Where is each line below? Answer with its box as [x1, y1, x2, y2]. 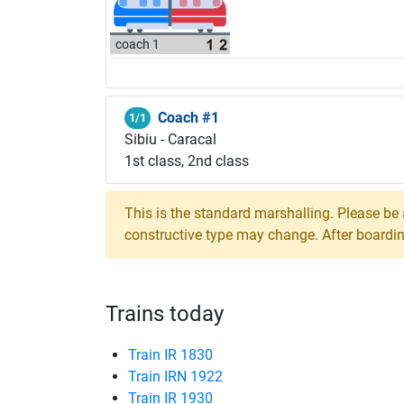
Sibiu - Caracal [124, 131, 216, 148]
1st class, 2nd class [124, 152, 249, 170]
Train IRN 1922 [128, 368, 223, 385]
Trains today [106, 301, 224, 326]
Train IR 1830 [128, 346, 213, 363]
